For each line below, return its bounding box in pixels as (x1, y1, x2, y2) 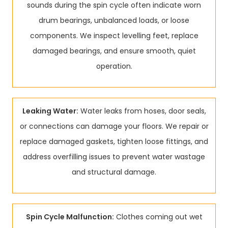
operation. (96, 61, 132, 71)
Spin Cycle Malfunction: (25, 212, 114, 222)
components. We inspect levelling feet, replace (30, 31, 198, 41)
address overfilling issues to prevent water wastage (23, 152, 205, 162)
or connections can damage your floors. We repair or (19, 121, 209, 131)
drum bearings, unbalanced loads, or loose (39, 15, 189, 25)
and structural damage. (72, 167, 156, 177)
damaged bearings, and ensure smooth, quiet (32, 46, 196, 56)
